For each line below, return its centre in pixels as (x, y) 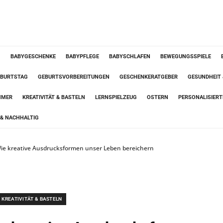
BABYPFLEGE (82, 56)
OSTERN (158, 97)
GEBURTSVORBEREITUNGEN (74, 77)
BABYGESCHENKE (33, 56)
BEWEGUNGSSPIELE (186, 56)
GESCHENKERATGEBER (149, 77)
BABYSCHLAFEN (130, 56)
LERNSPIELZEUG (116, 97)
